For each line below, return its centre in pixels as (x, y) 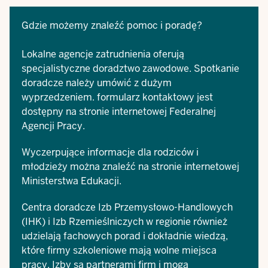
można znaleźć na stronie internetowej (153, 167)
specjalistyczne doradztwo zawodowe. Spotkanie (130, 68)
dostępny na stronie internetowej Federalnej (119, 112)
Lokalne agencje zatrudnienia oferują (103, 54)
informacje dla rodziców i (143, 152)
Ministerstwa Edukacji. (71, 181)
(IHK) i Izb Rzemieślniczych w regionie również (124, 222)
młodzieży (45, 167)
